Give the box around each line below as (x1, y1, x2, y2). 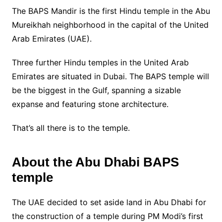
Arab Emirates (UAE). (11, 33, 92, 44)
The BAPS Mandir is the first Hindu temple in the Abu (11, 5, 210, 16)
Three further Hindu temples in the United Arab (11, 57, 189, 67)
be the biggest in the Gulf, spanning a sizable (11, 85, 181, 95)
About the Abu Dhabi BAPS (11, 154, 179, 169)
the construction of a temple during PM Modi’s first (11, 211, 203, 221)
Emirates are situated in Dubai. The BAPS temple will (11, 71, 209, 81)
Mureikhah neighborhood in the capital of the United (11, 19, 209, 30)
